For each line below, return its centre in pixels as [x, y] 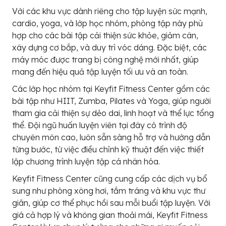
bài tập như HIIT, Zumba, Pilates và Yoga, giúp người [111, 101]
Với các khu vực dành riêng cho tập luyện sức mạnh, [110, 11]
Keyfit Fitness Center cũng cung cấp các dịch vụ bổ [110, 178]
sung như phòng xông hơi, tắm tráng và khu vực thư [109, 190]
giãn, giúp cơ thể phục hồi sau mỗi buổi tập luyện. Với [111, 203]
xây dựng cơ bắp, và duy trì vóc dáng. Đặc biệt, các [109, 47]
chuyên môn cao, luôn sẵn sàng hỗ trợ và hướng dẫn [111, 137]
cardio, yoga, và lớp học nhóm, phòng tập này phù [107, 23]
